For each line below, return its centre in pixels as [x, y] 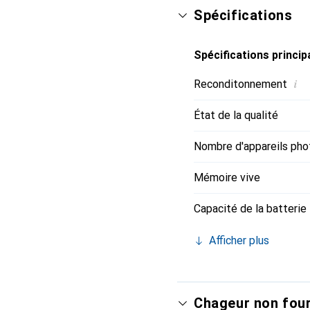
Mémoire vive [227, 177]
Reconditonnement [240, 84]
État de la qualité [236, 115]
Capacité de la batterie [250, 208]
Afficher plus [239, 240]
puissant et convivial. [245, 24]
